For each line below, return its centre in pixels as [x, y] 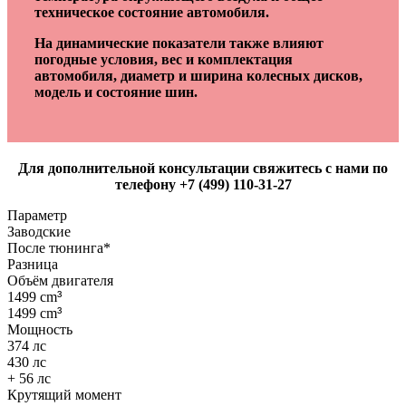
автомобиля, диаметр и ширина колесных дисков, [198, 76]
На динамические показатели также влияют [179, 43]
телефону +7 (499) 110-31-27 [203, 185]
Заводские [39, 232]
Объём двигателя [60, 281]
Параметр [37, 216]
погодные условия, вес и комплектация [164, 60]
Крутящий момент [64, 395]
